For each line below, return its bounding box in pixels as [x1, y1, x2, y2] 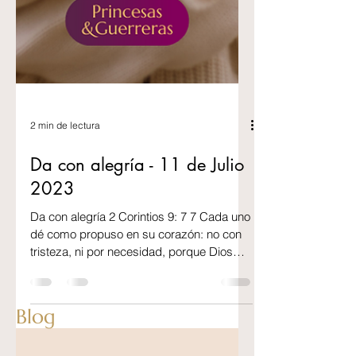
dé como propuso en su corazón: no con [30, 306, 242, 321]
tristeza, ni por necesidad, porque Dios [30, 323, 233, 339]
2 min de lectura [30, 198, 100, 211]
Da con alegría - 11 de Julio [30, 233, 244, 255]
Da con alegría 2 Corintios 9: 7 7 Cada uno [30, 288, 250, 304]
